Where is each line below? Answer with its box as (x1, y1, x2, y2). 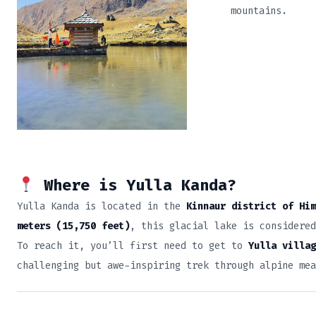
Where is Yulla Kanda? (35, 175, 237, 196)
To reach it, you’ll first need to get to (17, 239, 248, 253)
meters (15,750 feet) (17, 219, 130, 233)
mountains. (231, 4, 288, 18)
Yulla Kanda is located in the (17, 200, 186, 214)
